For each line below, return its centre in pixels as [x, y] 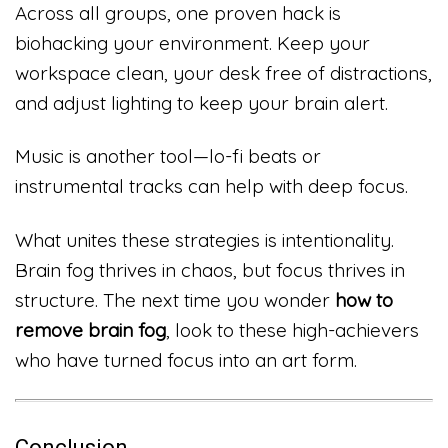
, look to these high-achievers [292, 330]
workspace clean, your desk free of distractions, [223, 72]
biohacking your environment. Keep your [192, 42]
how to [364, 300]
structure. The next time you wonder [175, 300]
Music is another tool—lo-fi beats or [168, 156]
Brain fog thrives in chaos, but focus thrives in [210, 270]
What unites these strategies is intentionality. [204, 240]
